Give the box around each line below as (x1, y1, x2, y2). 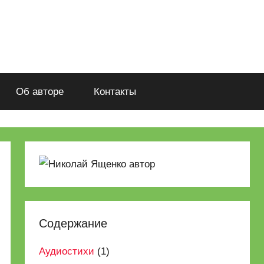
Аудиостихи (39, 246, 95, 258)
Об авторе (15, 86, 64, 97)
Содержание (39, 217, 108, 230)
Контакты (93, 86, 136, 97)
